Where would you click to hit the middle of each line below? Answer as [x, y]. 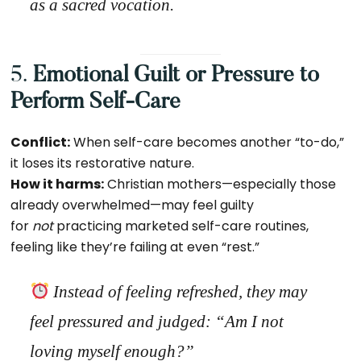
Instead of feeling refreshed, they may [178, 292]
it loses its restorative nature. [103, 163]
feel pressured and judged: [123, 322]
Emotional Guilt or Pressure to [176, 76]
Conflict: [41, 142]
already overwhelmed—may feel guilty [133, 205]
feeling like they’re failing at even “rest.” [135, 247]
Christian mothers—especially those [220, 184]
